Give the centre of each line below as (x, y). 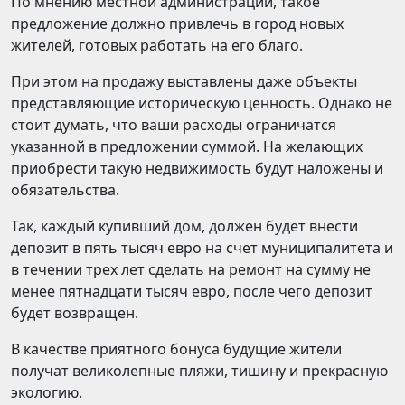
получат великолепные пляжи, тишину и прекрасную (199, 371)
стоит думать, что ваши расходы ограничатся (174, 125)
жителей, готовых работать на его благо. (157, 45)
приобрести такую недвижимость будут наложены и (197, 168)
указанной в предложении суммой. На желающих (187, 146)
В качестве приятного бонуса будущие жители (176, 349)
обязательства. (65, 190)
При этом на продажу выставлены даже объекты (184, 81)
